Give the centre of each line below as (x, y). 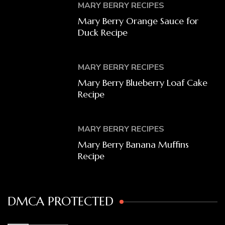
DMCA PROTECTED (61, 201)
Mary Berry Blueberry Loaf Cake (143, 82)
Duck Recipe (103, 32)
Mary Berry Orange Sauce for (138, 21)
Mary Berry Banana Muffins (134, 144)
